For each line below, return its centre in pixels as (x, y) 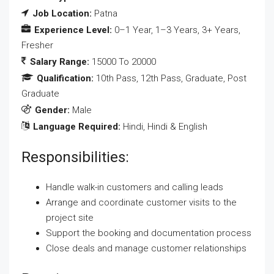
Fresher (37, 45)
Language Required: (78, 127)
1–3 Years (176, 30)
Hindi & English (177, 127)
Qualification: (66, 78)
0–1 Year (133, 30)
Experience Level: (74, 30)
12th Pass (161, 78)
